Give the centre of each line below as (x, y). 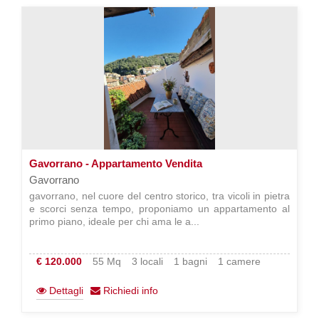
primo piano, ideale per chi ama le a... (114, 221)
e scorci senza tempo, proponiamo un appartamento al (159, 209)
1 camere (239, 261)
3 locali (147, 261)
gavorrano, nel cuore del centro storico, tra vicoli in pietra (159, 196)
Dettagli (65, 291)
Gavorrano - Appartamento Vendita (116, 163)
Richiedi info (129, 291)
